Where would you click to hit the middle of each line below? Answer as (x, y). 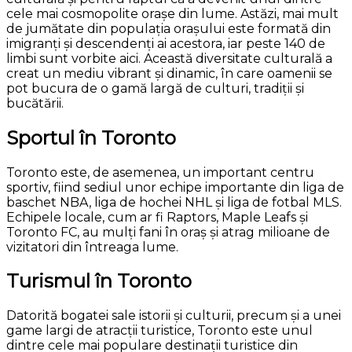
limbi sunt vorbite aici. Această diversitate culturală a (169, 58)
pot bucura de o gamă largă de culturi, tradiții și (155, 88)
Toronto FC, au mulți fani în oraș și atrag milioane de (168, 232)
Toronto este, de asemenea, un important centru (160, 172)
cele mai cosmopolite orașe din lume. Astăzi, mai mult (172, 13)
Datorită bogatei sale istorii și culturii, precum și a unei (174, 316)
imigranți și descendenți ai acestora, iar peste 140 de (166, 43)
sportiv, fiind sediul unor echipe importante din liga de (175, 187)
